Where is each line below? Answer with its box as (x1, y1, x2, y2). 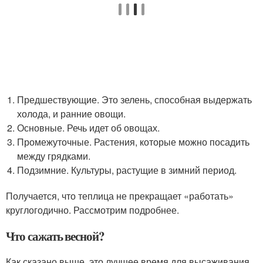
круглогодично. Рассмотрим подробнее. (6, 203, 179, 217)
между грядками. (17, 149, 91, 163)
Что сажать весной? (6, 227, 105, 245)
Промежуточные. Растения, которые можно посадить (17, 135, 250, 149)
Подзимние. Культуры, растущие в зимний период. (17, 163, 237, 177)
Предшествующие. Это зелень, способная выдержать (17, 93, 252, 106)
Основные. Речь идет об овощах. (17, 121, 160, 134)
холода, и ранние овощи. (17, 107, 126, 120)
